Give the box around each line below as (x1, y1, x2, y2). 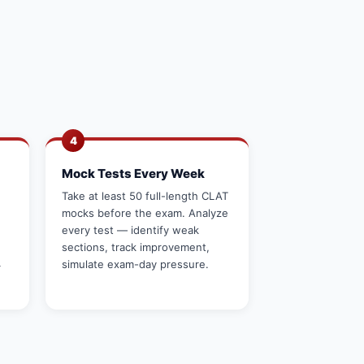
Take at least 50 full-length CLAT (62, 189, 228, 202)
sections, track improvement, (62, 240, 210, 253)
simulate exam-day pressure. (62, 258, 209, 271)
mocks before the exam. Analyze (62, 206, 228, 219)
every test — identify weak (62, 223, 199, 236)
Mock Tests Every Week (62, 166, 205, 181)
